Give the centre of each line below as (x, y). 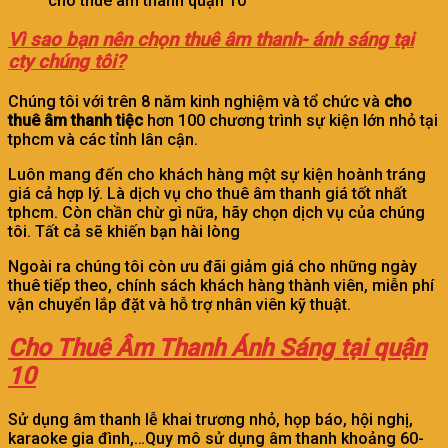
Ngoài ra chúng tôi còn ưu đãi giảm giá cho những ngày (212, 266)
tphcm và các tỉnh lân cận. (103, 139)
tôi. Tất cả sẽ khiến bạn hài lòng (124, 231)
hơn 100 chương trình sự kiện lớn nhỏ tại (290, 120)
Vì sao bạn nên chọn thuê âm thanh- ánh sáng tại (211, 40)
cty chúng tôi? (66, 62)
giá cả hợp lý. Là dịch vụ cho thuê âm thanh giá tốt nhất (207, 193)
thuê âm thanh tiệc (75, 120)
